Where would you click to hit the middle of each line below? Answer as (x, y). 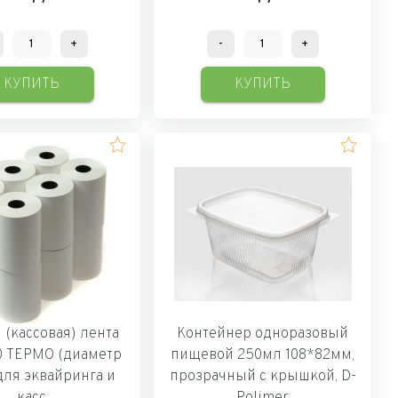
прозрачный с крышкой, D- (263, 376)
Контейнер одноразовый (263, 334)
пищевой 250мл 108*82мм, (263, 355)
